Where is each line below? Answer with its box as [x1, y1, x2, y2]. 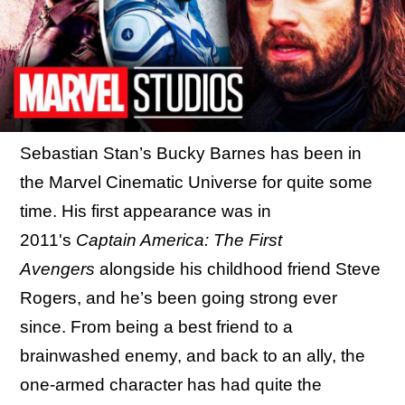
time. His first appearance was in [20, 202, 271, 221]
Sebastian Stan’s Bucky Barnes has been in [20, 144, 362, 163]
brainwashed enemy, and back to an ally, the [20, 346, 365, 365]
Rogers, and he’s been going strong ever [20, 288, 337, 307]
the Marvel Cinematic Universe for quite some [20, 173, 372, 192]
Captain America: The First [76, 231, 282, 250]
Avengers [20, 259, 95, 278]
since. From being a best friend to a [20, 317, 293, 336]
